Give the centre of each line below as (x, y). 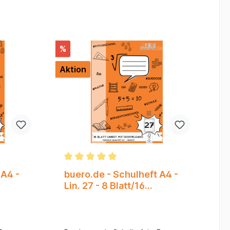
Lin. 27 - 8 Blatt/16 (104, 186)
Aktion (73, 70)
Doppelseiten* (96, 197)
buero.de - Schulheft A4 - (121, 175)
